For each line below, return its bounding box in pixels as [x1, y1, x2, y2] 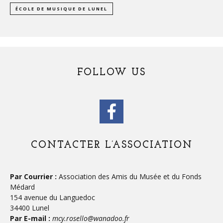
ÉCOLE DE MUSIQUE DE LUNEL [15, 5, 108, 12]
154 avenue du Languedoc [10, 193, 95, 203]
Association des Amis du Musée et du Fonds [57, 172, 202, 182]
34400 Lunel [10, 203, 49, 213]
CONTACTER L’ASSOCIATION [30, 140, 193, 151]
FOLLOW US [77, 68, 146, 78]
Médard [10, 182, 35, 192]
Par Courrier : [10, 172, 57, 182]
